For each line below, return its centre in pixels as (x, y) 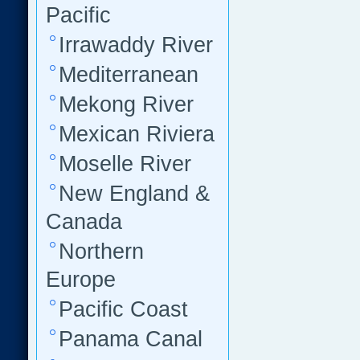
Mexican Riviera (137, 134)
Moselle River (125, 164)
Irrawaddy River (136, 45)
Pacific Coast (123, 309)
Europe (81, 280)
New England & (134, 194)
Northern (101, 252)
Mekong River (126, 104)
